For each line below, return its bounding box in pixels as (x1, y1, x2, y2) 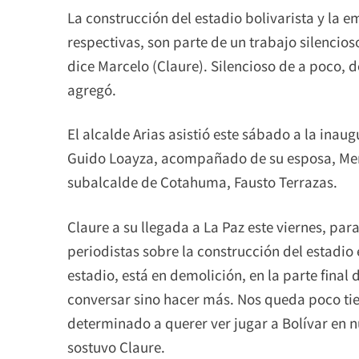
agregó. (67, 79, 116, 99)
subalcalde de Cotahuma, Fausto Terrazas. (67, 171, 337, 192)
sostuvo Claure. (67, 336, 165, 357)
